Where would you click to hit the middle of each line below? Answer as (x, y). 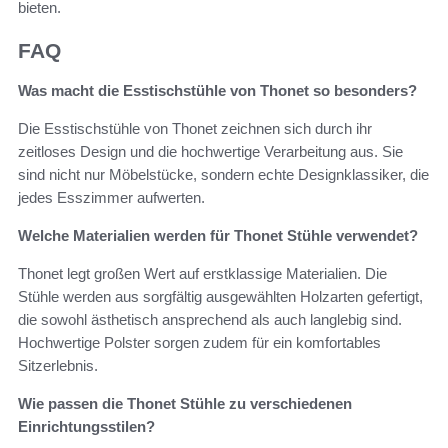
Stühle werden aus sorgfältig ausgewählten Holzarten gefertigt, (220, 297)
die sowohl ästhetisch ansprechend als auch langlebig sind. (210, 320)
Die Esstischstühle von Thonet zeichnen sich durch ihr (195, 129)
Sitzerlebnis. (58, 366)
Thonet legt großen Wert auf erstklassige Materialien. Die (202, 274)
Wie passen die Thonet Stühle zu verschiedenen (185, 404)
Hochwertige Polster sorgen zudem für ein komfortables (199, 343)
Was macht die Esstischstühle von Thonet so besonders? (217, 91)
